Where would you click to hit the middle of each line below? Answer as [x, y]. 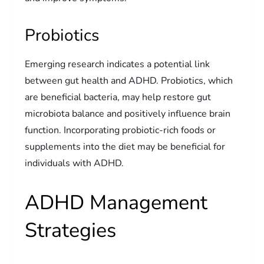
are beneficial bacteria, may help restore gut [118, 97]
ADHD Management [116, 202]
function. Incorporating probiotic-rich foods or [121, 130]
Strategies [71, 230]
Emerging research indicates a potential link [118, 64]
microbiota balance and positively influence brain [128, 113]
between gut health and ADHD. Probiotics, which [129, 80]
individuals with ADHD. [75, 163]
